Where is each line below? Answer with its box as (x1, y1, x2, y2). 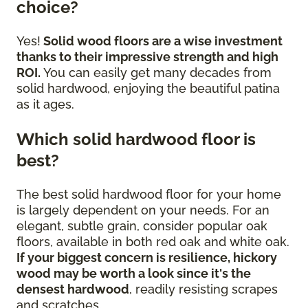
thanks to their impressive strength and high (16, 49, 278, 65)
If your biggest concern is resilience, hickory (16, 250, 277, 265)
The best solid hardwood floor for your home (16, 187, 281, 202)
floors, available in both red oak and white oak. (16, 234, 289, 250)
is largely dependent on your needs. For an (16, 203, 269, 218)
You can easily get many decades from (41, 65, 272, 80)
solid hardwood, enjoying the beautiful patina (16, 81, 280, 96)
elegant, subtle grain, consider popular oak (16, 219, 267, 234)
